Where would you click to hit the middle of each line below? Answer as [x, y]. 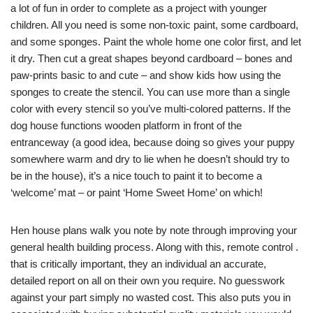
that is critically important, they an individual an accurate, [138, 264]
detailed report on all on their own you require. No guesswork [148, 281]
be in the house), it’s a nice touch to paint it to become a [136, 176]
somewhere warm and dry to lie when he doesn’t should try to [150, 159]
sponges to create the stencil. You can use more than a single [150, 92]
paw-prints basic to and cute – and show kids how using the [146, 75]
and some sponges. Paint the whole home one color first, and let [156, 42]
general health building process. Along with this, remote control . [154, 247]
